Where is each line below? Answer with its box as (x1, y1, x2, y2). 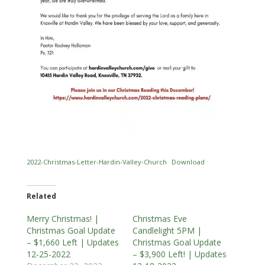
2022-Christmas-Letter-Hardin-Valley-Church (26, 157, 167, 166)
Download (172, 157, 205, 166)
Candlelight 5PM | (132, 224, 202, 236)
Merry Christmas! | (26, 212, 99, 224)
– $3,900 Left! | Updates (132, 248, 227, 260)
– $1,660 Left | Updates (26, 236, 119, 248)
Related (26, 190, 56, 201)
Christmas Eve (132, 212, 187, 224)
